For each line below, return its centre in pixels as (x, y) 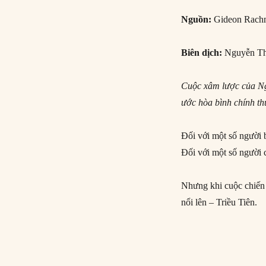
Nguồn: (197, 19)
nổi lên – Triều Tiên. (219, 202)
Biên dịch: (202, 52)
